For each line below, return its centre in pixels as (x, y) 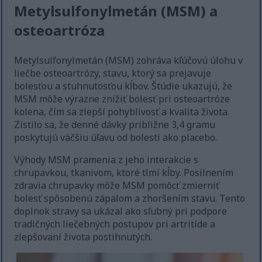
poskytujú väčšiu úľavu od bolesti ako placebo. (116, 138)
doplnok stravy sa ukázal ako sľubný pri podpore (121, 211)
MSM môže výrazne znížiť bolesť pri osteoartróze (122, 99)
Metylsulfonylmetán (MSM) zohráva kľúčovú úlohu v (129, 61)
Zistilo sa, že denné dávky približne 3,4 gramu (115, 125)
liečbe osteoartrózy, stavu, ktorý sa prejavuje (113, 73)
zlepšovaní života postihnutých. (83, 237)
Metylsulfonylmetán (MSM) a (116, 11)
